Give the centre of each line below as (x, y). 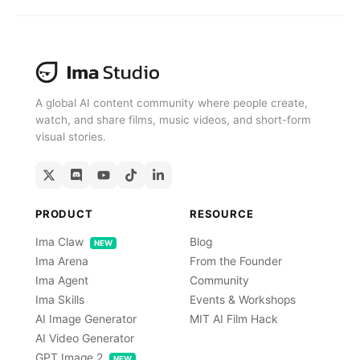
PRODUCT (64, 214)
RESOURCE (222, 214)
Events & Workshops (243, 300)
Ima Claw (61, 242)
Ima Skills (60, 300)
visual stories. (71, 137)
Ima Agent (62, 281)
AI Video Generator (85, 339)
